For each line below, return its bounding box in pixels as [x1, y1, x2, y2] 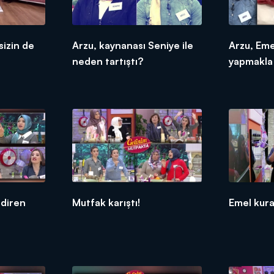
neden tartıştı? [72, 55, 143, 68]
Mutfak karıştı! [72, 196, 140, 209]
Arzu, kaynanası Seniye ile [72, 39, 193, 52]
